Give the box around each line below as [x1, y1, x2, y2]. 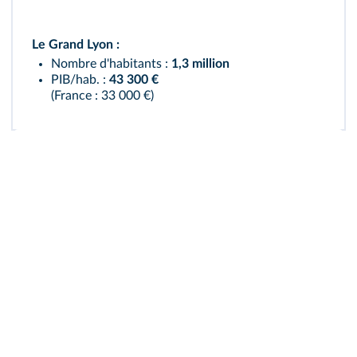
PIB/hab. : [51, 73, 109, 86]
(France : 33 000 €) [51, 89, 154, 102]
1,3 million [171, 57, 229, 70]
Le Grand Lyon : [32, 38, 120, 51]
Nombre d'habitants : [51, 57, 171, 70]
